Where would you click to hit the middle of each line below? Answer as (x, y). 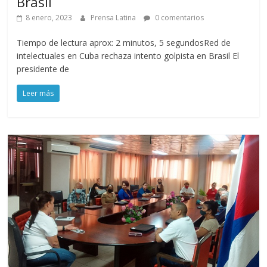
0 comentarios (179, 17)
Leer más (38, 93)
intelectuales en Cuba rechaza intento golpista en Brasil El (128, 55)
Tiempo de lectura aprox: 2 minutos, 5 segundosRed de (124, 42)
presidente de (43, 69)
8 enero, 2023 (49, 17)
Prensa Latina (114, 17)
